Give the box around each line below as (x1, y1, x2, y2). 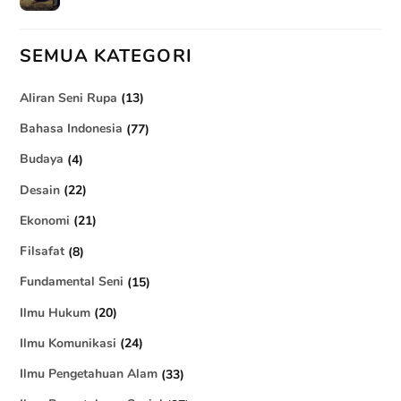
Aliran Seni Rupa (20, 88, 118, 107)
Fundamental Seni (20, 272, 124, 291)
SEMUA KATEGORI (20, 44, 192, 69)
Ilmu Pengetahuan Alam (20, 364, 158, 383)
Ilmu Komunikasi (20, 333, 117, 352)
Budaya (20, 149, 64, 168)
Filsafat (20, 242, 65, 260)
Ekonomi (20, 210, 71, 229)
